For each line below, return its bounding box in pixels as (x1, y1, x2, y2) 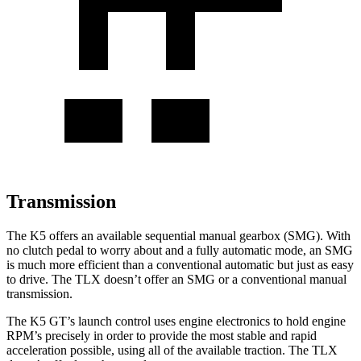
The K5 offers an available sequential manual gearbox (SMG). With (6, 228, 351, 243)
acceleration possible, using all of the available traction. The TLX (6, 342, 338, 357)
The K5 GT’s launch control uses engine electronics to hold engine (6, 313, 346, 328)
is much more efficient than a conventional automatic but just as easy (6, 257, 354, 272)
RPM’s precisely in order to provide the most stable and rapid (6, 328, 317, 342)
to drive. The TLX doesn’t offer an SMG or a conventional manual (6, 272, 346, 286)
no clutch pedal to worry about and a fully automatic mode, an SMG (6, 243, 353, 257)
